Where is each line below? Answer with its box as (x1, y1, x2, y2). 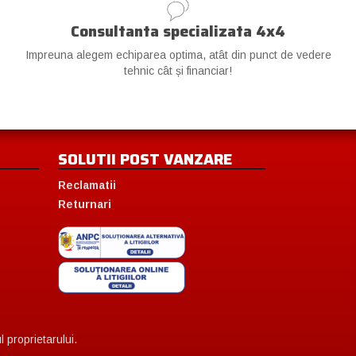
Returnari (58, 198, 111, 211)
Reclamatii (58, 179, 116, 192)
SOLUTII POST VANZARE (58, 147, 232, 172)
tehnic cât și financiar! (124, 64, 232, 78)
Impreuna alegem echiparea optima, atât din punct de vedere (25, 48, 331, 62)
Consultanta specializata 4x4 (71, 19, 285, 44)
